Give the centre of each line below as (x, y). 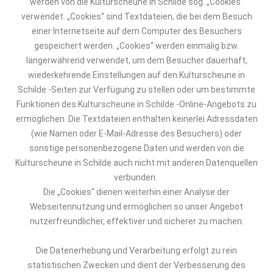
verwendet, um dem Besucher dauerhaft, (166, 60)
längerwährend (55, 60)
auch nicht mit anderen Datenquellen (186, 163)
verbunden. (136, 177)
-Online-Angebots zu (216, 104)
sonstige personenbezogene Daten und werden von (131, 148)
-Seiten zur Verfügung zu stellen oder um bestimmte (152, 90)
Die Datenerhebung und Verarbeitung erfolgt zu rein (136, 250)
